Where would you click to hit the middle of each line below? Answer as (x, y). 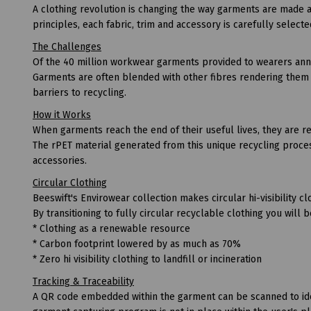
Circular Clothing (70, 183)
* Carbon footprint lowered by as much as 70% (137, 244)
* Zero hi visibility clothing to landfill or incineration (147, 259)
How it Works (62, 115)
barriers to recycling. (79, 92)
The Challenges (67, 47)
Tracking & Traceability (83, 281)
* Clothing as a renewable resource (111, 228)
